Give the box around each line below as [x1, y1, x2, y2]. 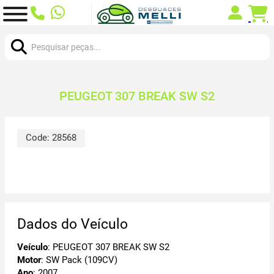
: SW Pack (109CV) [40, 254, 117, 265]
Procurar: [4, 26, 42, 37]
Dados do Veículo [17, 216, 128, 232]
